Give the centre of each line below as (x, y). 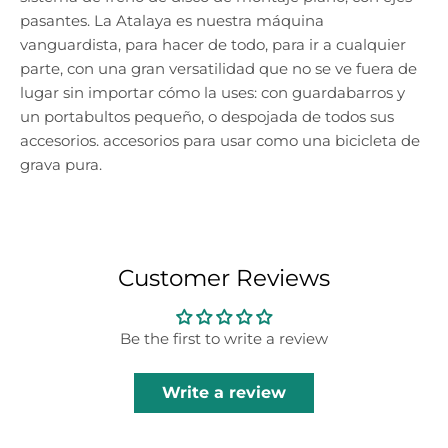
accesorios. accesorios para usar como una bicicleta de (220, 141)
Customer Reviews (224, 278)
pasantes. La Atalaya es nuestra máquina (172, 21)
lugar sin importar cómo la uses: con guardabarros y (212, 93)
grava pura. (61, 165)
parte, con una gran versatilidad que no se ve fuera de (218, 69)
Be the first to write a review (224, 339)
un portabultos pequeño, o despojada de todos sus (207, 117)
